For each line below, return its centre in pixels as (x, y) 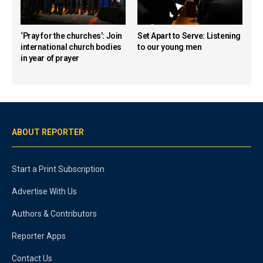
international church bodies (71, 47)
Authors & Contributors (54, 213)
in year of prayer (50, 58)
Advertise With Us (44, 191)
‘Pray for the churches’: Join (71, 36)
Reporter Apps (39, 236)
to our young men (170, 47)
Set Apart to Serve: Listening (189, 36)
